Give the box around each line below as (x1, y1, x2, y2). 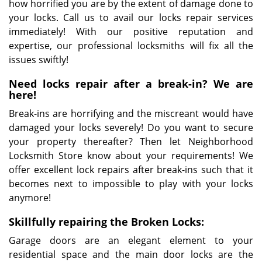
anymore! (9, 191, 56, 204)
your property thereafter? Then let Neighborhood (9, 135, 253, 148)
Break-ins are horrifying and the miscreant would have (9, 107, 253, 120)
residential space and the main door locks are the (9, 248, 253, 261)
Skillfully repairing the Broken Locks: (9, 215, 204, 229)
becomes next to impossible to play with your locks (9, 177, 253, 190)
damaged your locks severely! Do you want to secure (9, 121, 253, 134)
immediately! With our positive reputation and (9, 25, 253, 38)
